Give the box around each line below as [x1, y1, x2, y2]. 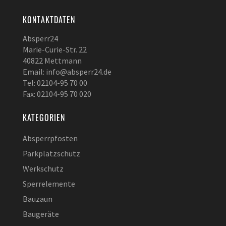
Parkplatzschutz [23, 148, 80, 159]
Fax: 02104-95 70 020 [23, 89, 91, 99]
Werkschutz [23, 163, 64, 174]
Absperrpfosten [23, 133, 78, 144]
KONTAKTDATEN [23, 14, 75, 26]
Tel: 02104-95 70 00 [23, 78, 87, 88]
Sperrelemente [23, 179, 75, 189]
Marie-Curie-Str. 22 [23, 44, 87, 55]
